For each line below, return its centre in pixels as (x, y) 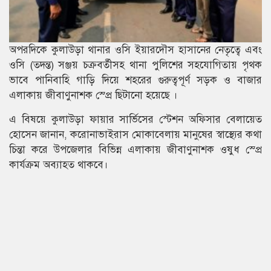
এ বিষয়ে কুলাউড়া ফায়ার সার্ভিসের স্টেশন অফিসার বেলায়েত (135, 120)
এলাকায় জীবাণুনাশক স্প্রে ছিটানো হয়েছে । (93, 96)
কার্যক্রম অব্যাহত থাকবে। (59, 165)
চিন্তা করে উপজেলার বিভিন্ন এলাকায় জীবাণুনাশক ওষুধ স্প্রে (135, 150)
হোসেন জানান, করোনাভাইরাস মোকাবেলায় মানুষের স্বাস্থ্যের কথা (135, 135)
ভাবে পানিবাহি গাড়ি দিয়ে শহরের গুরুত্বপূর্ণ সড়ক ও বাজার (135, 80)
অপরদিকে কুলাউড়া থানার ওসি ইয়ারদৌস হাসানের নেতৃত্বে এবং (135, 50)
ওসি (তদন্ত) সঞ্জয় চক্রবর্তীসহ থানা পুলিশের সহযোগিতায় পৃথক (135, 65)
